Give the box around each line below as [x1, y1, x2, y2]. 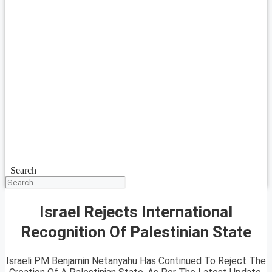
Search [10, 165, 36, 175]
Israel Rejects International [39, 202, 233, 221]
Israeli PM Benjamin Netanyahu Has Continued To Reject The [6, 255, 266, 267]
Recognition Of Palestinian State [21, 222, 251, 241]
